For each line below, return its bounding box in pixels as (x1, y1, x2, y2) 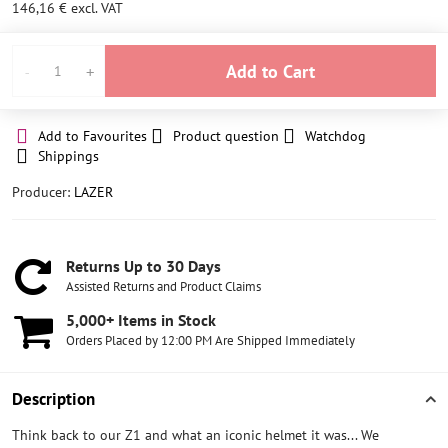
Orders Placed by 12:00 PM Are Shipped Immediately (66, 332, 355, 349)
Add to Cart (236, 59, 315, 83)
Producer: (12, 183, 74, 201)
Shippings (38, 147, 99, 165)
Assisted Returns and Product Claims (66, 278, 261, 295)
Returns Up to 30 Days (66, 256, 221, 276)
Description (12, 388, 95, 410)
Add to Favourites (38, 127, 147, 145)
